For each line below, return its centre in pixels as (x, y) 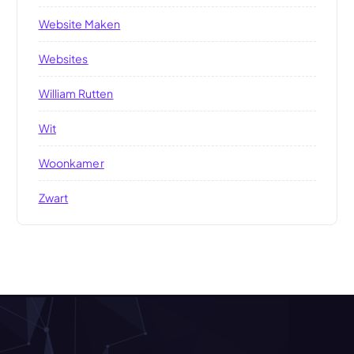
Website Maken (79, 23)
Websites (63, 58)
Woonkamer (71, 162)
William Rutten (76, 93)
